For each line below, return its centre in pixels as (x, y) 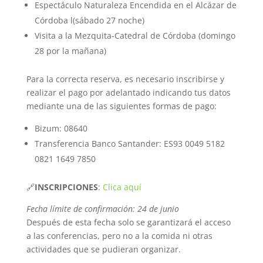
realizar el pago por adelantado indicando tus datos (128, 92)
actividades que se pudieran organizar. (103, 249)
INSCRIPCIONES (66, 187)
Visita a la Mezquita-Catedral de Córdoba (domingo (135, 36)
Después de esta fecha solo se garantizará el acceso (128, 222)
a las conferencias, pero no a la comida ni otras (119, 236)
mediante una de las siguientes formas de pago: (121, 106)
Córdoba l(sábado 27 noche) (89, 20)
